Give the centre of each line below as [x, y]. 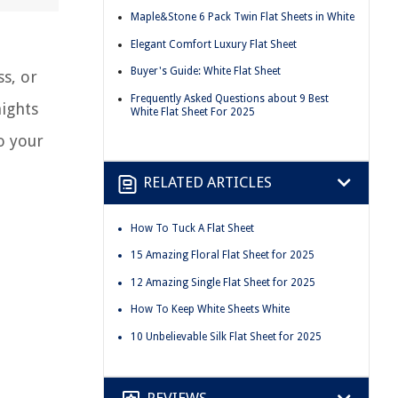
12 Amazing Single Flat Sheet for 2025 [223, 282]
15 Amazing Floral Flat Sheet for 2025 [223, 255]
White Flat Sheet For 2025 [193, 111]
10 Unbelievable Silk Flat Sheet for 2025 [226, 336]
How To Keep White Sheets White [210, 310]
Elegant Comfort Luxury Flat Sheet [214, 44]
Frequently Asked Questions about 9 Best [230, 98]
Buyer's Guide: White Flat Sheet [206, 72]
